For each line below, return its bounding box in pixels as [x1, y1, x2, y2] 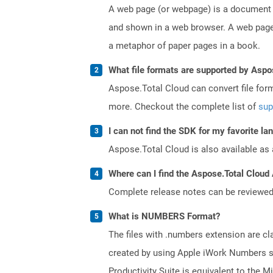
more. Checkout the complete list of [108, 101, 258, 112]
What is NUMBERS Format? [108, 210, 220, 222]
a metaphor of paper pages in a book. [108, 40, 260, 51]
